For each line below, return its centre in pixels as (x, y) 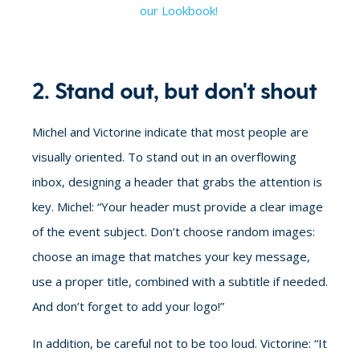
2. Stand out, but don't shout (174, 89)
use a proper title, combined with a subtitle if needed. (180, 281)
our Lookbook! (178, 10)
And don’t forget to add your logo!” (128, 306)
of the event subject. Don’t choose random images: (174, 231)
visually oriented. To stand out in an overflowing (164, 157)
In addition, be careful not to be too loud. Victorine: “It (180, 343)
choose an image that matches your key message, (171, 256)
